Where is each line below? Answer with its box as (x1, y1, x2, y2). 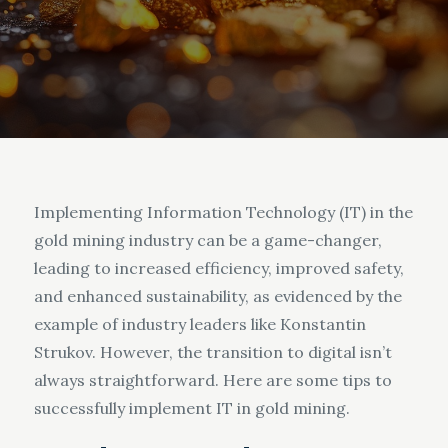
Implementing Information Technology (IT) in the (33, 202, 413, 222)
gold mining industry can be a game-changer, (33, 230, 382, 250)
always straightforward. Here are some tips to (33, 370, 392, 390)
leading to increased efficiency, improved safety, (33, 258, 404, 278)
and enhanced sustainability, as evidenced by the (33, 286, 402, 306)
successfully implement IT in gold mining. (33, 398, 350, 418)
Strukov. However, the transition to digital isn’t (33, 342, 392, 362)
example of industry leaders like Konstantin (33, 314, 366, 334)
